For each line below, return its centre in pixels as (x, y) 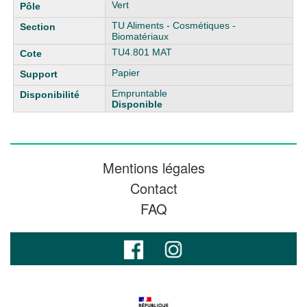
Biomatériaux (140, 36)
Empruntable (140, 93)
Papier (126, 73)
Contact (153, 188)
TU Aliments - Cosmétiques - (174, 25)
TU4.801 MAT (142, 52)
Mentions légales (153, 168)
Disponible (137, 104)
